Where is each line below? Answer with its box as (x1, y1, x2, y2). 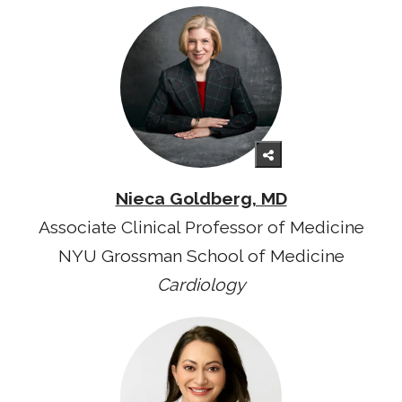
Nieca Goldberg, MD (115, 188, 287, 210)
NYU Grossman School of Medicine (57, 246, 345, 267)
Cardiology (157, 275, 245, 296)
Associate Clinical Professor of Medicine (38, 217, 364, 239)
